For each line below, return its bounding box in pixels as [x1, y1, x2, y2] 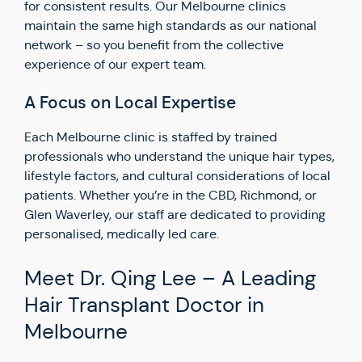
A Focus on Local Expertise [24, 92, 236, 113]
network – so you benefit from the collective [24, 37, 284, 53]
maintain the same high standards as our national [24, 18, 317, 33]
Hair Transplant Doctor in [24, 292, 264, 318]
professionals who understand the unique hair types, [24, 149, 335, 164]
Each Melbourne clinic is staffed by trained [24, 129, 277, 145]
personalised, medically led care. [24, 226, 219, 242]
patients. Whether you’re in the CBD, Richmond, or [24, 187, 317, 203]
